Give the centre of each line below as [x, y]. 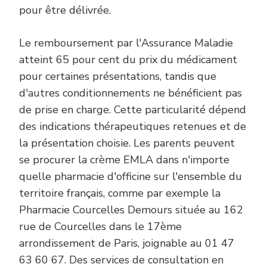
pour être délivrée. [65, 10]
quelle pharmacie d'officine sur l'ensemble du [131, 176]
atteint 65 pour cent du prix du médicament [128, 59]
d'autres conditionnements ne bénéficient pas [131, 93]
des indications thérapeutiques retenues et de [133, 126]
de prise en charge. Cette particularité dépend [133, 109]
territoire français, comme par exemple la [120, 193]
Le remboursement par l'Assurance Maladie [126, 43]
